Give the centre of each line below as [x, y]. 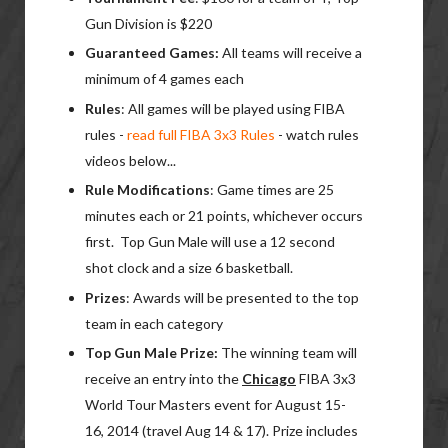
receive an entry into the [163, 378]
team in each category [154, 323]
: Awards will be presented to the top [242, 297]
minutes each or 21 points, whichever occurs [224, 215]
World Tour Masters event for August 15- [215, 404]
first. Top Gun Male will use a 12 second [210, 241]
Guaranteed [127, 52]
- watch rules [317, 134]
